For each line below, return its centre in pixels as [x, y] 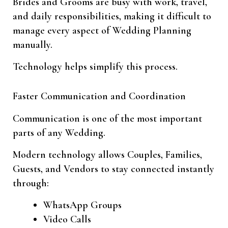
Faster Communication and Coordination [99, 96]
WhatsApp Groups [82, 205]
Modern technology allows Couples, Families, [107, 155]
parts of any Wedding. [59, 133]
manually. [33, 45]
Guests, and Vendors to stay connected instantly [113, 169]
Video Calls [67, 220]
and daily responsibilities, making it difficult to [112, 17]
